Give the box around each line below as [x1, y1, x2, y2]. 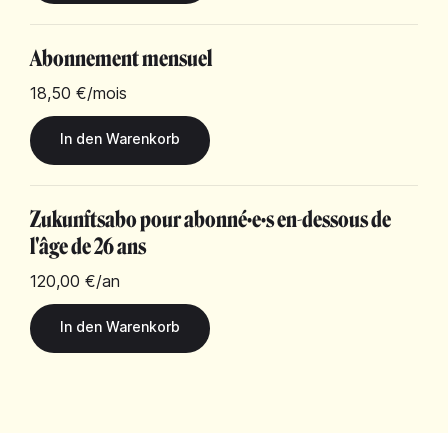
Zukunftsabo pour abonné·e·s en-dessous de [30, 206, 391, 233]
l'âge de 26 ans [30, 233, 146, 260]
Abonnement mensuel [30, 45, 212, 72]
